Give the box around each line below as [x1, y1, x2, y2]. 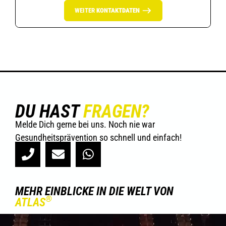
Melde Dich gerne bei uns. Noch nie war [15, 119, 155, 130]
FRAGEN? [83, 100, 149, 122]
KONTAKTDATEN [96, 6, 140, 14]
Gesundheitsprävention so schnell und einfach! [15, 132, 182, 143]
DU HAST [15, 100, 83, 122]
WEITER [74, 6, 96, 14]
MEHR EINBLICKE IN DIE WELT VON [15, 184, 174, 198]
